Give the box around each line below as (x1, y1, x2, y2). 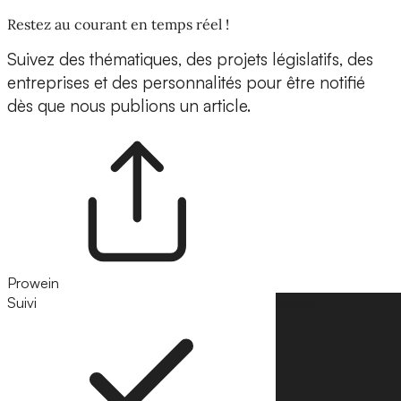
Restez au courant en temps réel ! (7, 15, 229, 34)
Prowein (7, 274, 59, 293)
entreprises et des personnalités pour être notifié (7, 72, 365, 94)
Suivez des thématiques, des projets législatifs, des (7, 48, 373, 71)
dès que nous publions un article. (7, 95, 251, 117)
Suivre (276, 294, 315, 312)
